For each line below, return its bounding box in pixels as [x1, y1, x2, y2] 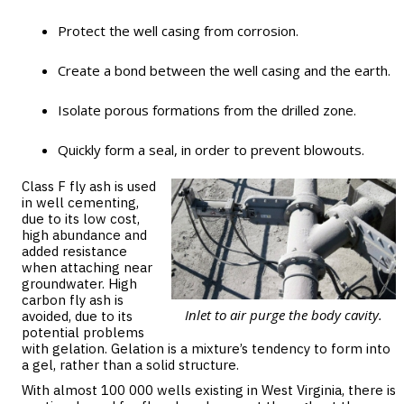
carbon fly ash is [22, 291, 124, 308]
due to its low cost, [22, 210, 140, 227]
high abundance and [22, 226, 147, 243]
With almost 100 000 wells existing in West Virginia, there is [22, 381, 396, 399]
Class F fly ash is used [22, 178, 156, 195]
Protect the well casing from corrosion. [58, 22, 298, 40]
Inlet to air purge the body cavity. [185, 306, 382, 324]
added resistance [22, 243, 127, 260]
